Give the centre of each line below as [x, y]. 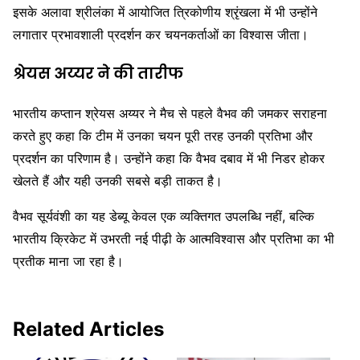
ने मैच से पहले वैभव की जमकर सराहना [236, 113]
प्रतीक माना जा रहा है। [68, 261]
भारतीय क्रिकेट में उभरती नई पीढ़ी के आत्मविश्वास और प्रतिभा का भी [174, 238]
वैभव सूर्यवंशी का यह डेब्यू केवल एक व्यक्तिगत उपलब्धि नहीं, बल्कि [164, 216]
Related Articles [88, 329]
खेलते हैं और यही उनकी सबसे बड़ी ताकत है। [118, 180]
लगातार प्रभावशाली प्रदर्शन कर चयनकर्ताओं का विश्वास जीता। [161, 35]
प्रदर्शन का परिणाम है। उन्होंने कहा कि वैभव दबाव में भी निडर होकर [169, 158]
